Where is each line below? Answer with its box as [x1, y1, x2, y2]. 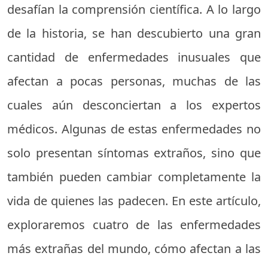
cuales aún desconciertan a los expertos [7, 97, 261, 113]
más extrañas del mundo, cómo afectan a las [7, 240, 261, 257]
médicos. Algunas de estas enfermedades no [7, 121, 261, 137]
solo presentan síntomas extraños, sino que [7, 145, 261, 161]
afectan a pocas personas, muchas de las [7, 73, 261, 89]
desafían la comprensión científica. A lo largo [7, 1, 261, 17]
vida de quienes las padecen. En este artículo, [7, 193, 261, 209]
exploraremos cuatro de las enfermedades [7, 217, 261, 233]
